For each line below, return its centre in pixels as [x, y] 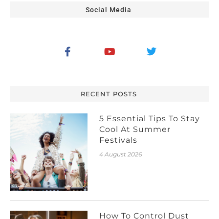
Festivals [119, 140]
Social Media [109, 10]
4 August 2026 [121, 154]
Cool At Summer [135, 130]
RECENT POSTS [109, 94]
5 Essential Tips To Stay [150, 119]
